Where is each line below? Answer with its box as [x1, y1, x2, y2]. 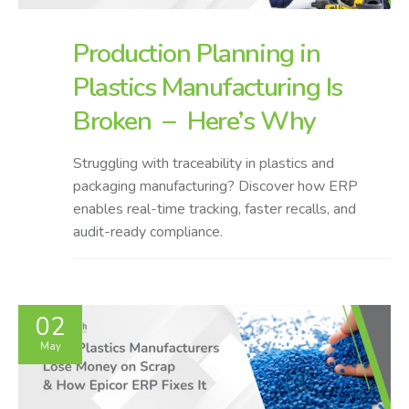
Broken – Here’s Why [73, 102, 316, 139]
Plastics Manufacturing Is [73, 68, 342, 105]
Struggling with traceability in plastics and [73, 152, 334, 173]
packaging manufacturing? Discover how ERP [73, 175, 358, 196]
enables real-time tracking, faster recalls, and [73, 198, 356, 219]
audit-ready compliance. [73, 221, 223, 242]
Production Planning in [73, 35, 320, 71]
